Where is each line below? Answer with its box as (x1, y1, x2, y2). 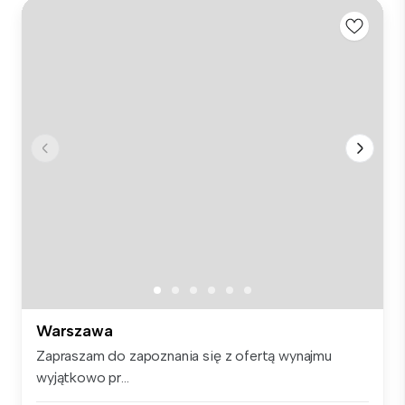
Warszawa (36, 321, 113, 342)
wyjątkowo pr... (36, 369, 129, 387)
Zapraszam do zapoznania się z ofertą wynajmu (36, 347, 332, 365)
